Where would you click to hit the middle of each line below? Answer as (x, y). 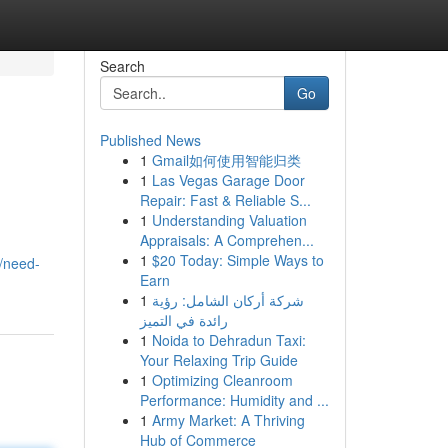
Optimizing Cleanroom (222, 380)
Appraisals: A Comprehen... (226, 240)
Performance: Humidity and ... (234, 400)
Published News (150, 140)
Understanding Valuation (229, 220)
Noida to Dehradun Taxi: (228, 340)
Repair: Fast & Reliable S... (225, 200)
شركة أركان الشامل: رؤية (227, 300)
